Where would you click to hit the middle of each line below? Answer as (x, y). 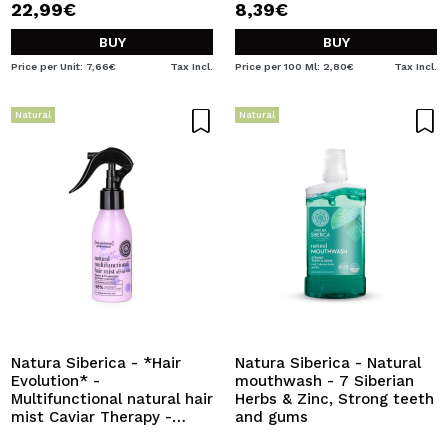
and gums (271, 417)
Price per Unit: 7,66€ (63, 66)
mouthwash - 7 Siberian (324, 381)
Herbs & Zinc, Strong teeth (334, 399)
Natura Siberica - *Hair (96, 363)
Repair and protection (92, 435)
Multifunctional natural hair (112, 399)
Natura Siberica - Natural (328, 363)
